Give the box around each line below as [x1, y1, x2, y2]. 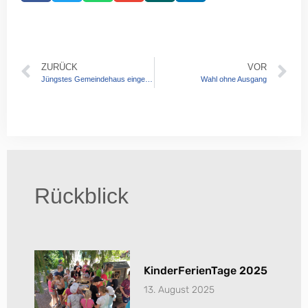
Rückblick [34, 183, 129, 208]
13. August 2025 [144, 283, 215, 296]
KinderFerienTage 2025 [144, 263, 268, 277]
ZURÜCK [41, 61, 78, 72]
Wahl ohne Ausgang [201, 74, 267, 83]
